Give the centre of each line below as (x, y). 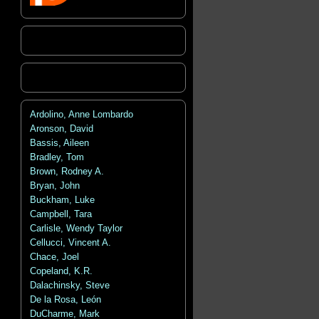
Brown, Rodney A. (67, 172)
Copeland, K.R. (61, 271)
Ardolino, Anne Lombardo (81, 115)
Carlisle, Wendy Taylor (76, 229)
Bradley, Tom (57, 157)
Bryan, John (54, 186)
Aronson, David (61, 129)
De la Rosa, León (65, 300)
